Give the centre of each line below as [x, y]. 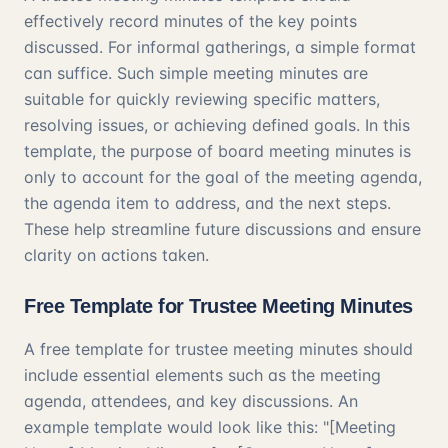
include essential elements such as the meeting [202, 375]
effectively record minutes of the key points [190, 21]
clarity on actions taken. [116, 255]
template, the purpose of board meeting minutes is [217, 151]
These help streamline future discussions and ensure [222, 229]
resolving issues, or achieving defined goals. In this [217, 125]
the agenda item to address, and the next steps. [207, 203]
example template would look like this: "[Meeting [210, 427]
